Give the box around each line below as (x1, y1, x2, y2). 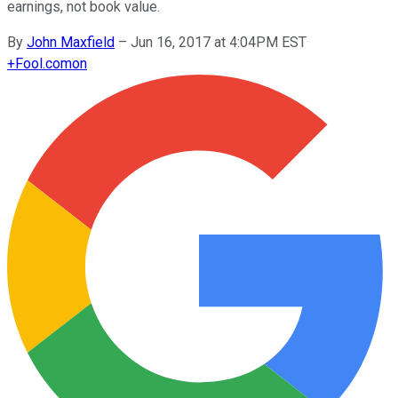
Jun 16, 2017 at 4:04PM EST (131, 33, 306, 51)
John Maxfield (27, 33, 115, 51)
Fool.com (15, 54, 72, 72)
